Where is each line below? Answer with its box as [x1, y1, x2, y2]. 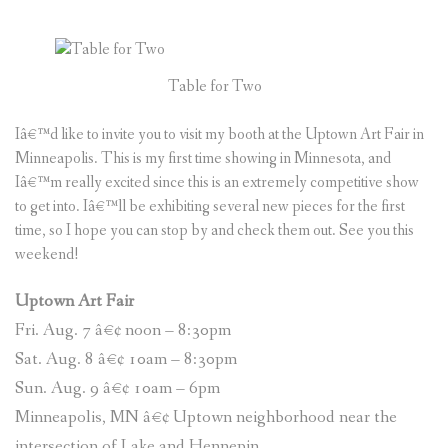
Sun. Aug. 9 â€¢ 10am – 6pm [15, 376, 220, 400]
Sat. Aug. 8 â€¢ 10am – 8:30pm [15, 347, 237, 371]
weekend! [15, 243, 79, 265]
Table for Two [168, 75, 262, 97]
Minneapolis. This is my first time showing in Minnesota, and [15, 147, 391, 169]
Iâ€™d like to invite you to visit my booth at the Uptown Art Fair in [15, 123, 424, 145]
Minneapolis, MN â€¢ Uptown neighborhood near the [15, 405, 397, 429]
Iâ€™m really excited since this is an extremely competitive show [15, 171, 419, 193]
